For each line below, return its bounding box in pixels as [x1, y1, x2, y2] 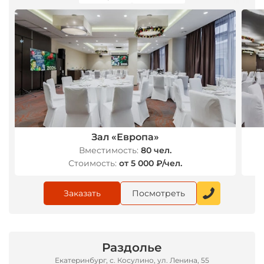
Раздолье [102, 240, 162, 255]
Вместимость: [78, 145, 138, 156]
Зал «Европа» [91, 131, 159, 143]
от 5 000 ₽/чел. [118, 158, 182, 169]
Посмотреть [132, 188, 185, 199]
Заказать [63, 188, 101, 199]
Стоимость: [68, 158, 117, 169]
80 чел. [140, 145, 171, 156]
